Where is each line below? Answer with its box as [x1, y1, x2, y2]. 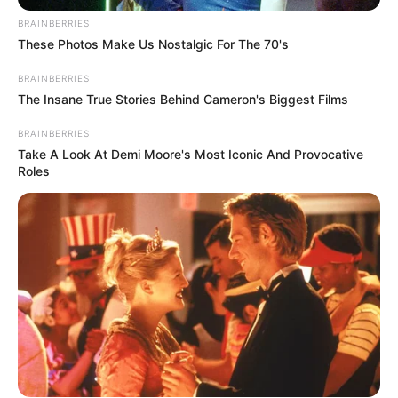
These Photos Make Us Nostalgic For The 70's [18, 36, 289, 52]
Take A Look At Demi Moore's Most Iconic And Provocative [18, 147, 363, 163]
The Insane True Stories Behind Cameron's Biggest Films [18, 92, 348, 107]
